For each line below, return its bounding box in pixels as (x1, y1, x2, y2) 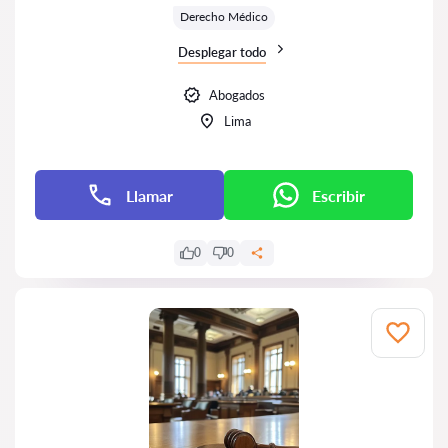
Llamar (126, 185, 173, 205)
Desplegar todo (177, 44, 266, 60)
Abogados (209, 87, 265, 103)
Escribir (312, 185, 365, 205)
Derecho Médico (180, 9, 268, 24)
